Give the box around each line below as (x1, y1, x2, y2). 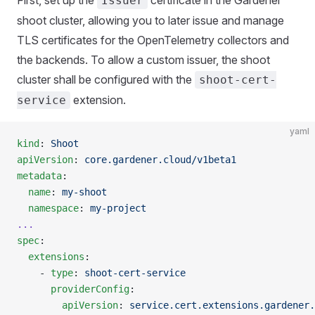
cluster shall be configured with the (17, 72, 195, 86)
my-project (90, 202, 146, 214)
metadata (17, 169, 62, 181)
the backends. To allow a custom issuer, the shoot (17, 52, 270, 67)
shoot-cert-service (84, 266, 186, 278)
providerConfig (17, 283, 129, 295)
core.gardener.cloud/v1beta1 (84, 153, 236, 165)
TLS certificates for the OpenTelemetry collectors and (17, 32, 289, 47)
